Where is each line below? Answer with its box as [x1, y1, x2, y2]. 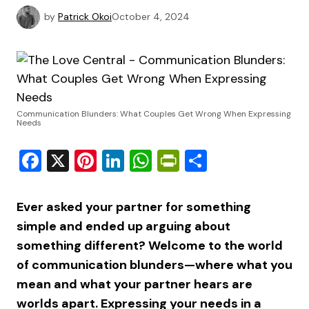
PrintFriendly [179, 146, 308, 175]
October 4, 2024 [112, 10, 190, 23]
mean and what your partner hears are [17, 276, 252, 292]
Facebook [41, 146, 143, 175]
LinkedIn [124, 146, 207, 175]
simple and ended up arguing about [17, 218, 230, 235]
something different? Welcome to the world [17, 237, 283, 254]
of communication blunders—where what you [17, 257, 292, 273]
